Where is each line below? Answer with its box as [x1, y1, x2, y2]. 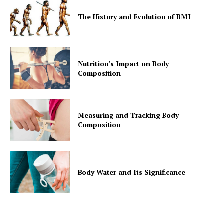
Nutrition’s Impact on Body [78, 58, 169, 68]
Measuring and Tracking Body [78, 110, 179, 120]
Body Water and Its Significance [78, 167, 186, 177]
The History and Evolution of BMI [78, 11, 191, 21]
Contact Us [15, 3, 54, 12]
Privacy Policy [15, 18, 62, 27]
